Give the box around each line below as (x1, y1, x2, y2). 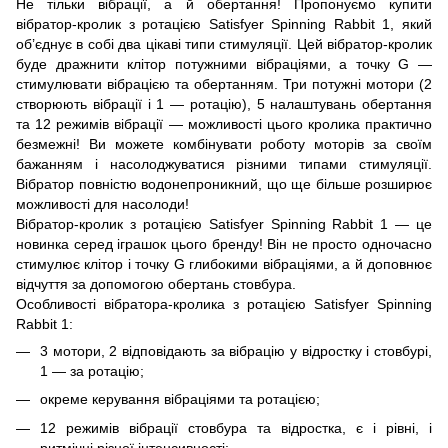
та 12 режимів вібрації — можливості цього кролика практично (16, 116, 432, 132)
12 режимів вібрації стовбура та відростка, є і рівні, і (40, 419, 432, 436)
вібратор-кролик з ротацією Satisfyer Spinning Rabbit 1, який (16, 16, 432, 32)
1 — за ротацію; (40, 363, 144, 379)
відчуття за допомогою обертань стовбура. (16, 276, 296, 292)
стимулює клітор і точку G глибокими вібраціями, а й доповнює (16, 256, 432, 272)
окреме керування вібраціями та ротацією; (40, 391, 320, 408)
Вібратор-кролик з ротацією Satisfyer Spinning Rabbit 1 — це (16, 216, 432, 232)
